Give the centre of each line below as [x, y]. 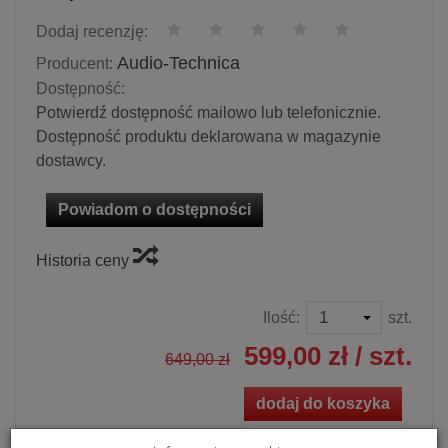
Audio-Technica [178, 63]
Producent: [74, 63]
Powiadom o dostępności [154, 209]
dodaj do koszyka [323, 403]
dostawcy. [71, 160]
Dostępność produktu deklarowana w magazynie [208, 136]
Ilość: [281, 317]
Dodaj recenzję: [92, 31]
